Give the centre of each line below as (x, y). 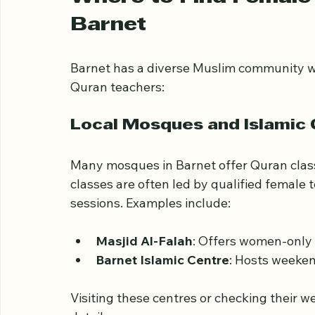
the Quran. (102, 17)
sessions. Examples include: (150, 264)
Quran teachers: (117, 148)
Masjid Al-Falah (144, 302)
